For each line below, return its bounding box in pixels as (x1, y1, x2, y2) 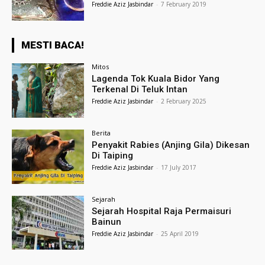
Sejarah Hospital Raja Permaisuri (92, 205, 232, 216)
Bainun (92, 216, 122, 227)
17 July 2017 (161, 163, 197, 172)
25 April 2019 (161, 229, 199, 238)
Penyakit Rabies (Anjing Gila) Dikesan (92, 139, 250, 150)
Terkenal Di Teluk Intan (92, 84, 188, 95)
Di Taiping (92, 150, 134, 161)
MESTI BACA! (21, 39, 84, 51)
